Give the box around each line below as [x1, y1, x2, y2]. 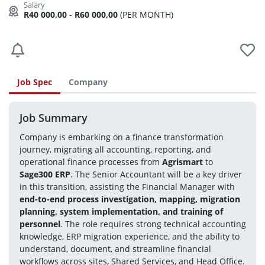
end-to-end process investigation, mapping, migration [19, 193, 240, 205]
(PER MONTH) [118, 8, 173, 20]
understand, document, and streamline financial [19, 243, 211, 254]
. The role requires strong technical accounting [60, 218, 246, 230]
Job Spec [17, 76, 52, 88]
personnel [19, 218, 60, 230]
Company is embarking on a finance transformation [19, 131, 224, 143]
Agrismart [161, 156, 203, 167]
